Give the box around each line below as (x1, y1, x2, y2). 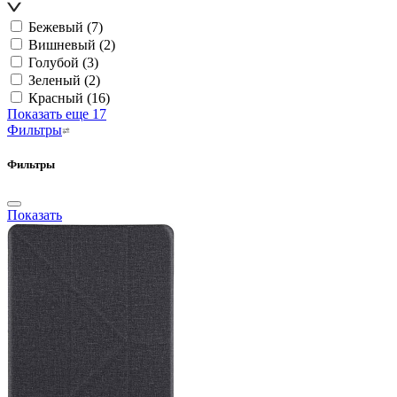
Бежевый (28, 19, 83, 35)
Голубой (28, 54, 79, 70)
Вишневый (28, 36, 96, 52)
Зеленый (28, 72, 81, 88)
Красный (28, 90, 83, 105)
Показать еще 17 (7, 105, 106, 121)
